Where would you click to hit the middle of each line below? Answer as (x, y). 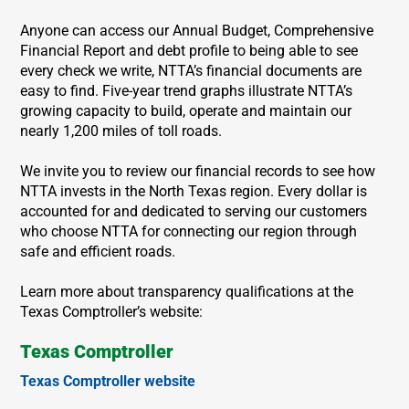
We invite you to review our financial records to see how (198, 171)
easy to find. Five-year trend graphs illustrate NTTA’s (187, 90)
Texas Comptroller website (108, 381)
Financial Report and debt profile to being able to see (189, 50)
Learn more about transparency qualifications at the (187, 291)
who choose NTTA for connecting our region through (189, 231)
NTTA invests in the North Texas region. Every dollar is (194, 191)
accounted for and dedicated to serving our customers (194, 211)
